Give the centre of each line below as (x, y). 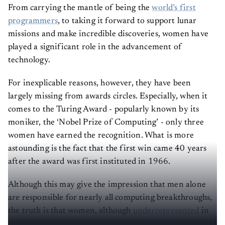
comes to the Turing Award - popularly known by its (104, 110)
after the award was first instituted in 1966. (89, 162)
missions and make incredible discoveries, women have (108, 35)
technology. (29, 61)
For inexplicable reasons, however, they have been (100, 84)
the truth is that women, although (71, 211)
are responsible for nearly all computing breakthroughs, (110, 198)
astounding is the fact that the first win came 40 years (107, 149)
